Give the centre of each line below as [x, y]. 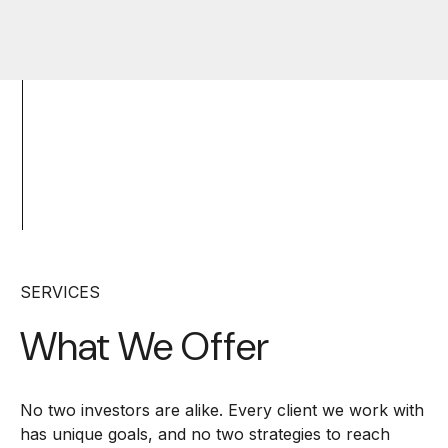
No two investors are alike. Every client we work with [222, 410]
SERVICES [62, 292]
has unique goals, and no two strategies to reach [205, 434]
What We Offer [144, 347]
